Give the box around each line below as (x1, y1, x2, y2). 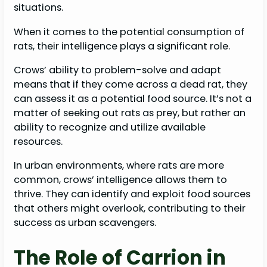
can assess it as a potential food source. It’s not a (14, 91, 252, 105)
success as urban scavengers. (14, 216, 157, 230)
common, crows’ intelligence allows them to (14, 173, 228, 187)
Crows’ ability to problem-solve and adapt (14, 63, 222, 77)
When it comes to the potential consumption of (14, 24, 245, 39)
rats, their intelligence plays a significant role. (14, 39, 233, 53)
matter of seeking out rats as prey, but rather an (14, 105, 246, 120)
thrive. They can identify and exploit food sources (14, 187, 251, 201)
